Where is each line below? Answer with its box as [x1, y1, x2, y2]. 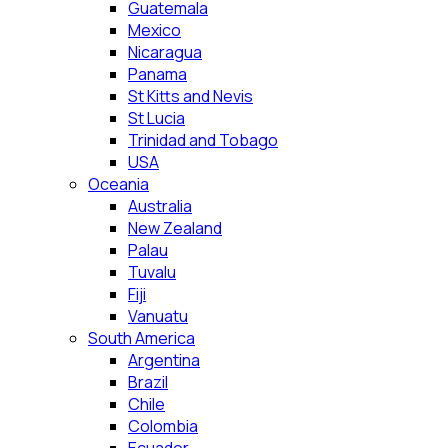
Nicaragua [128, 41, 202, 63]
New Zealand [128, 217, 222, 239]
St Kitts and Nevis [128, 85, 253, 107]
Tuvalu [128, 261, 176, 283]
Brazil [128, 371, 168, 393]
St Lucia [128, 107, 185, 129]
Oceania [88, 173, 149, 195]
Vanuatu [128, 305, 188, 327]
